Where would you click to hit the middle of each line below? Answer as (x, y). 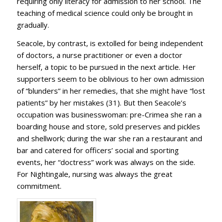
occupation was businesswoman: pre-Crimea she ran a (109, 114)
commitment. (39, 186)
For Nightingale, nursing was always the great (94, 174)
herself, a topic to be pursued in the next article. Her (106, 67)
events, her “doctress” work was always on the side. (106, 162)
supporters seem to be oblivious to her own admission (110, 79)
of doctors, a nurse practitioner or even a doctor (99, 55)
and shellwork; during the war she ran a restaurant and (109, 138)
